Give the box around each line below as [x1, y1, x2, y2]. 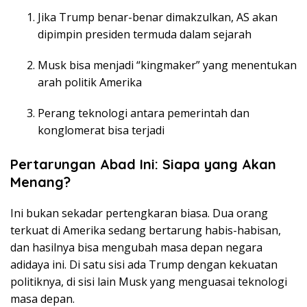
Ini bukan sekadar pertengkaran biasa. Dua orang [10, 205, 268, 221]
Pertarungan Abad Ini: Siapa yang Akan [10, 155, 276, 173]
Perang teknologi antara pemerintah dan [38, 105, 249, 121]
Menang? [10, 173, 71, 191]
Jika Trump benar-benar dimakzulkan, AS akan [38, 9, 278, 25]
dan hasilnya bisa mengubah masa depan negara [10, 239, 262, 255]
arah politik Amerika [38, 74, 142, 90]
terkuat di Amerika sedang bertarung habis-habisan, [10, 222, 281, 238]
